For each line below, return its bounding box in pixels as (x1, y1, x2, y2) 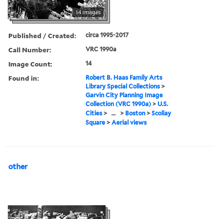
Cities (86, 109, 103, 117)
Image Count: (8, 59, 52, 68)
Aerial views (111, 118, 147, 126)
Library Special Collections (86, 82, 160, 90)
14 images (75, 8, 101, 16)
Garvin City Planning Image (86, 91, 163, 99)
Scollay (152, 109, 172, 117)
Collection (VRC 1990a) (86, 100, 152, 108)
